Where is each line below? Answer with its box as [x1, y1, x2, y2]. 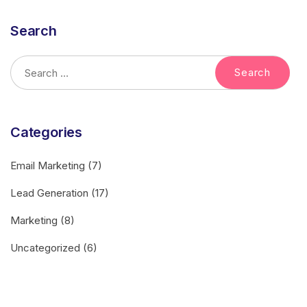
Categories [10, 124, 82, 141]
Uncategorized [10, 241, 80, 255]
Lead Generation [10, 186, 88, 200]
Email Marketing [10, 159, 85, 173]
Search [10, 23, 57, 40]
